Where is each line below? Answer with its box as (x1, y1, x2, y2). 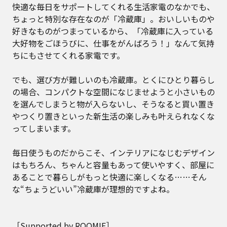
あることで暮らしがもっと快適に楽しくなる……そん (12, 171, 207, 183)
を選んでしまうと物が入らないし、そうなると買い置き (12, 98, 214, 110)
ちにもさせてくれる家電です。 (12, 49, 125, 62)
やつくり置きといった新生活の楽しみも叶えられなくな (12, 110, 215, 123)
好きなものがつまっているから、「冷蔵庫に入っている (12, 25, 213, 37)
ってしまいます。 (12, 122, 75, 135)
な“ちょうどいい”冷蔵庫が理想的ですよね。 (12, 183, 174, 196)
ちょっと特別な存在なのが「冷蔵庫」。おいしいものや (12, 13, 215, 25)
